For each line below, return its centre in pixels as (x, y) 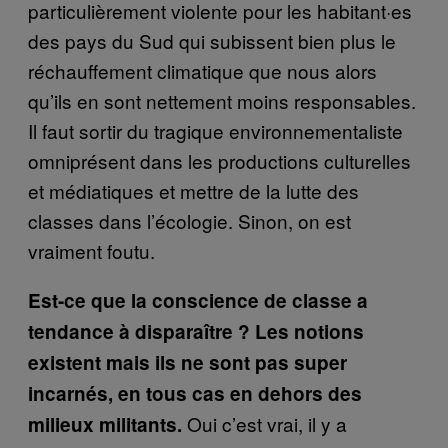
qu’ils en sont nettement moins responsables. (222, 100)
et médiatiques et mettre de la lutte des (193, 190)
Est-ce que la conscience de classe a (198, 300)
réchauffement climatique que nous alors (202, 70)
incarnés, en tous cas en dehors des (195, 393)
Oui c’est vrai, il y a (264, 423)
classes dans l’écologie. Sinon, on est (189, 220)
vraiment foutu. (91, 250)
